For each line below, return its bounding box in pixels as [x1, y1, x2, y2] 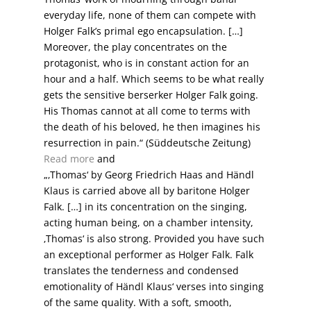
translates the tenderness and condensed [43, 264, 239, 278]
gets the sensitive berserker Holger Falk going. [43, 88, 258, 102]
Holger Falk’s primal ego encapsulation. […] [43, 24, 243, 38]
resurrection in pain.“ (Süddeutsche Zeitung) [43, 136, 251, 150]
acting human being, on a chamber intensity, [43, 216, 253, 230]
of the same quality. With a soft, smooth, [43, 296, 232, 310]
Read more [43, 152, 97, 166]
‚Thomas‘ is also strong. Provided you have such [43, 232, 264, 246]
